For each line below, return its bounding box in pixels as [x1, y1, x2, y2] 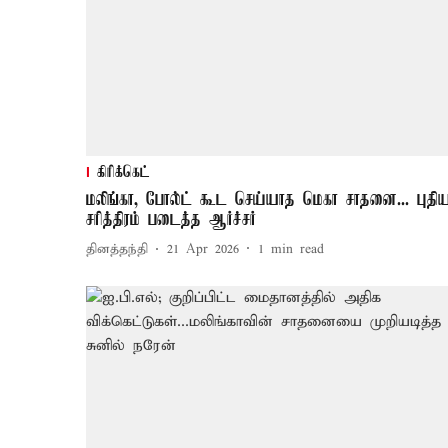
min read [271, 241, 324, 259]
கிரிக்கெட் [97, 163, 150, 182]
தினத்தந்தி [86, 241, 148, 259]
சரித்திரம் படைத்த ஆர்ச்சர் [86, 209, 256, 230]
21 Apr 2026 [167, 241, 239, 259]
